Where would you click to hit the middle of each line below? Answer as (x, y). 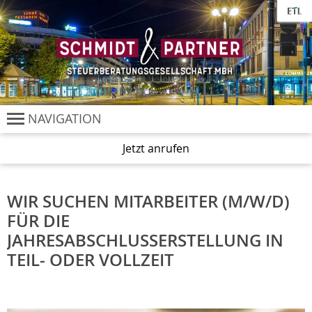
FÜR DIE (38, 221)
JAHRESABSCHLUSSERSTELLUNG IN (145, 241)
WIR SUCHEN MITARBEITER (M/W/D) (148, 202)
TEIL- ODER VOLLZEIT (91, 260)
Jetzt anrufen (156, 149)
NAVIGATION (65, 119)
